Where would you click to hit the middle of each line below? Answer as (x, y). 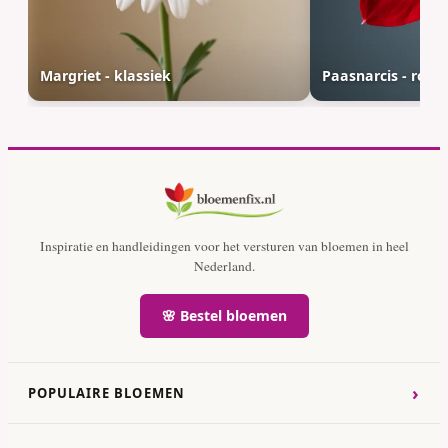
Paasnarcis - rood (383, 76)
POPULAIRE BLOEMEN (106, 393)
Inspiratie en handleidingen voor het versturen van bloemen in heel (224, 246)
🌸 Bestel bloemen (224, 316)
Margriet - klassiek (105, 76)
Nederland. (224, 266)
